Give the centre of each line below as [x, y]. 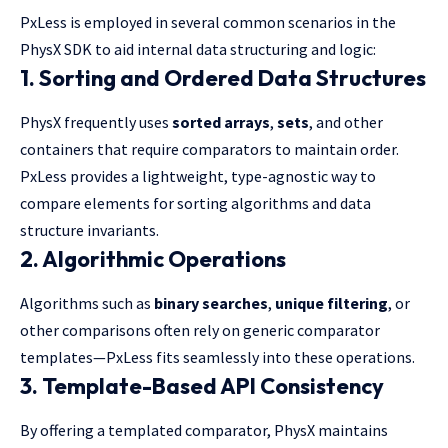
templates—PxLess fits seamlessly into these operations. [217, 357]
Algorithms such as [87, 303]
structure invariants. [89, 230]
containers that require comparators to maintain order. [209, 149]
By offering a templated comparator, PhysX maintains [204, 430]
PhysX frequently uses [96, 122]
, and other [346, 122]
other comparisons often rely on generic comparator [200, 330]
